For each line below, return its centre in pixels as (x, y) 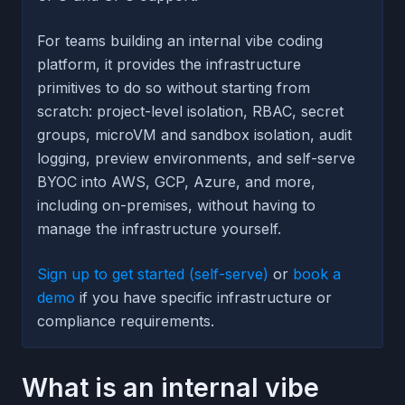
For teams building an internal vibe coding (180, 40)
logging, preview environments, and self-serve (196, 158)
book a (317, 273)
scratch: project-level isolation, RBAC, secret (190, 111)
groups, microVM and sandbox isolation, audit (194, 134)
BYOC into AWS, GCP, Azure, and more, (176, 181)
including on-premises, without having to (176, 205)
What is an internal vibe (170, 387)
